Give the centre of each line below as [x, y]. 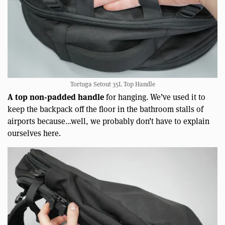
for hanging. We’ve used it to [155, 97]
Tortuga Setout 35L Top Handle [113, 84]
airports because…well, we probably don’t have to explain [108, 121]
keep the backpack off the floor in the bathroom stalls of [105, 109]
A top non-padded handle [56, 97]
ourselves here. [34, 133]
